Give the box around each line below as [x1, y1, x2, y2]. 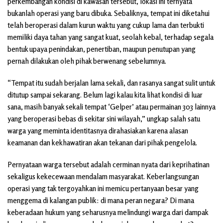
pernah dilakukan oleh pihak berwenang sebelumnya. [7, 56, 166, 66]
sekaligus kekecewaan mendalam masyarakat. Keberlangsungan [7, 172, 199, 182]
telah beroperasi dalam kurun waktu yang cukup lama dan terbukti [7, 20, 204, 30]
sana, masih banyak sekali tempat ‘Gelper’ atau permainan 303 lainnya [7, 102, 216, 112]
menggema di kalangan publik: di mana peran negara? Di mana [7, 196, 194, 206]
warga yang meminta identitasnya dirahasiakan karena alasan [7, 126, 188, 136]
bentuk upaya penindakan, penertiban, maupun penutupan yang [7, 44, 196, 54]
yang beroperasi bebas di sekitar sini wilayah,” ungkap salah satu [7, 114, 200, 124]
